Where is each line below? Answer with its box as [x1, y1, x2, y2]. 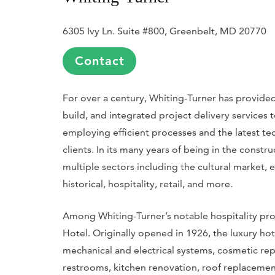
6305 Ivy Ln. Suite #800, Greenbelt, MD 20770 [63, 25, 266, 37]
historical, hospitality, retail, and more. [63, 177, 233, 190]
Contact [74, 53, 125, 68]
